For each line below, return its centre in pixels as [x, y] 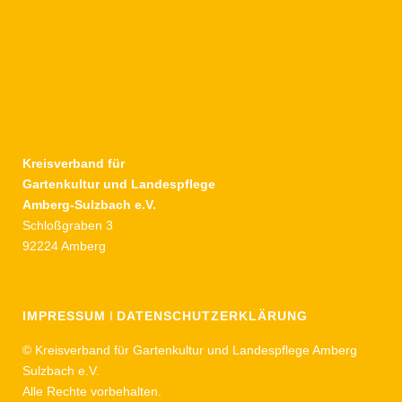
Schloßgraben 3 [68, 225]
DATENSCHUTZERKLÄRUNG [212, 316]
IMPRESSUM [64, 316]
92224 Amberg [64, 246]
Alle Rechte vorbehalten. [92, 391]
